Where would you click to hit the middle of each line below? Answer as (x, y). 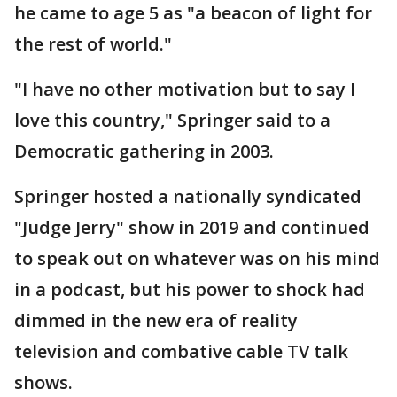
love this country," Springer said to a (172, 120)
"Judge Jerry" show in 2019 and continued (192, 227)
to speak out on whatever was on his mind (197, 258)
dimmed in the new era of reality (156, 320)
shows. (43, 382)
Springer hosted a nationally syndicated (188, 196)
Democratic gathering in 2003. (144, 151)
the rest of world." (93, 43)
